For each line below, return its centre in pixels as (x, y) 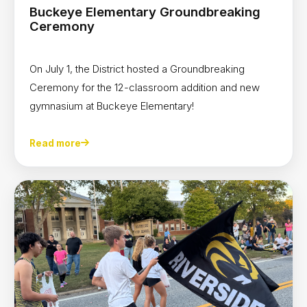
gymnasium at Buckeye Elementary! (112, 106)
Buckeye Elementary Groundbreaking (145, 11)
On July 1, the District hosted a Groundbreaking (137, 69)
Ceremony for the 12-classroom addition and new (145, 88)
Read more (55, 143)
